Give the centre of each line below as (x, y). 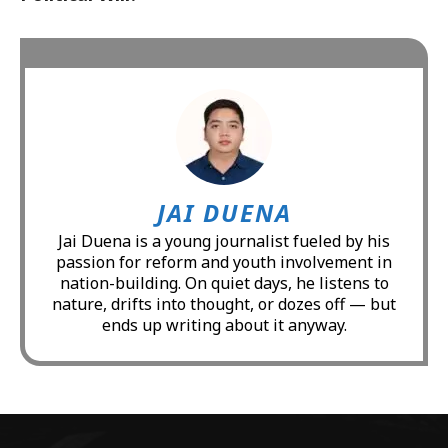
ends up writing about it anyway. (224, 324)
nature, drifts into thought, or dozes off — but (224, 303)
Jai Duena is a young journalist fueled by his (224, 240)
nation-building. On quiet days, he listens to (224, 282)
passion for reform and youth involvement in (224, 261)
